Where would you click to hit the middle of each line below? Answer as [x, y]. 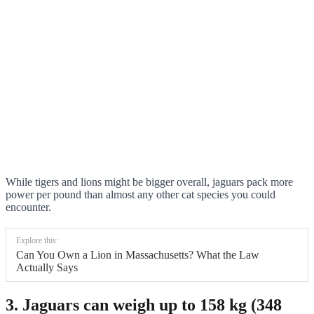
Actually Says [47, 268]
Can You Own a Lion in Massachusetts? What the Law [138, 255]
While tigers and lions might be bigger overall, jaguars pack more [149, 182]
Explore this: [37, 241]
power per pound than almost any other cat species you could [141, 195]
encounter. [28, 207]
